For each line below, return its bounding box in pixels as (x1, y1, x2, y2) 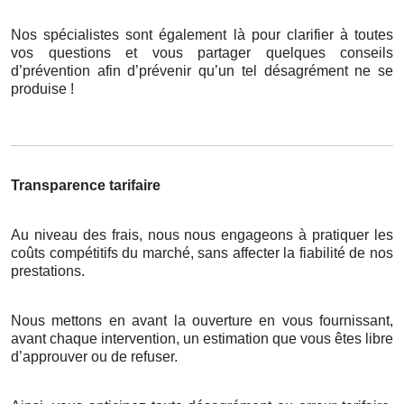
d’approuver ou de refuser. (11, 349, 178, 365)
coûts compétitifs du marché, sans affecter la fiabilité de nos (11, 245, 393, 262)
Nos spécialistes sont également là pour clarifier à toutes (11, 27, 393, 43)
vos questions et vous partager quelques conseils (11, 45, 393, 61)
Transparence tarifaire (11, 178, 161, 194)
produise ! (11, 81, 74, 97)
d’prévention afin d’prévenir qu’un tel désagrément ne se (11, 63, 393, 79)
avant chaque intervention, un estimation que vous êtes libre (11, 331, 393, 347)
